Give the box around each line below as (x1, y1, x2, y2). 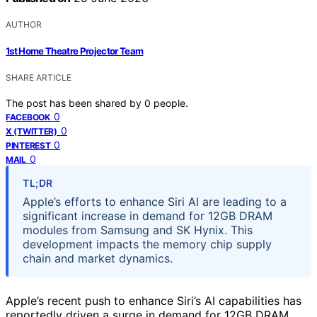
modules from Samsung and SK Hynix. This (23, 223, 253, 238)
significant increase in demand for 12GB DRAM (23, 209, 272, 224)
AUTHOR (6, 18, 42, 30)
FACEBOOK (6, 112, 50, 123)
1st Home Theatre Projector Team (6, 45, 144, 57)
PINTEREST (6, 140, 51, 151)
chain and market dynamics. (23, 251, 173, 266)
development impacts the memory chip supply (23, 237, 272, 252)
